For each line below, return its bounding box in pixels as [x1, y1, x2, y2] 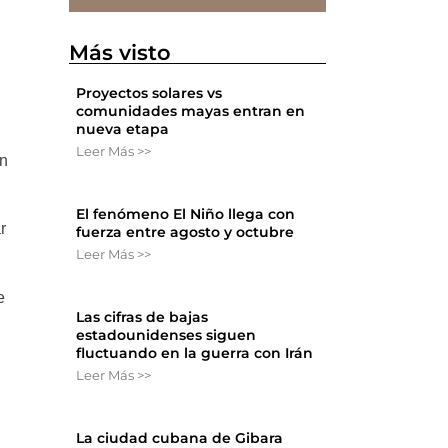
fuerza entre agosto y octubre [76, 223, 295, 242]
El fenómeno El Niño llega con [76, 205, 296, 224]
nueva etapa [76, 120, 170, 139]
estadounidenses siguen [76, 326, 257, 345]
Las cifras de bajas [76, 308, 209, 327]
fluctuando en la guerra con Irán [76, 344, 314, 363]
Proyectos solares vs [76, 84, 223, 103]
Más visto [69, 40, 172, 66]
